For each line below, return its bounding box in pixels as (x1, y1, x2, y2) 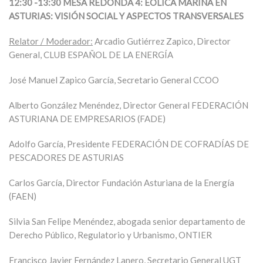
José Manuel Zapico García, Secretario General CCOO (9, 75, 219, 85)
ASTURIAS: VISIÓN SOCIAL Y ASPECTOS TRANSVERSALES (9, 11, 244, 21)
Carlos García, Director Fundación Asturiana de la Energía (9, 177, 234, 188)
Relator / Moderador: (9, 36, 93, 46)
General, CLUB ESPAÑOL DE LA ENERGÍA (9, 49, 173, 60)
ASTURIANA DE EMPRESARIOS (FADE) (9, 113, 166, 124)
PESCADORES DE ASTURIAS (9, 152, 124, 163)
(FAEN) (9, 191, 36, 201)
